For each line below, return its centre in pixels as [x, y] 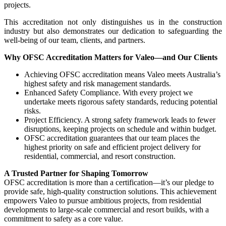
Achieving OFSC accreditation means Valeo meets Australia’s [122, 74]
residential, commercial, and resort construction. [100, 156]
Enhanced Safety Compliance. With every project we [108, 92]
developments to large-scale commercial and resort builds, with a [106, 209]
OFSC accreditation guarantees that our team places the [112, 138]
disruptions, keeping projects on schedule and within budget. [120, 129]
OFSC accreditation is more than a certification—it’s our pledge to [109, 182]
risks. [33, 110]
